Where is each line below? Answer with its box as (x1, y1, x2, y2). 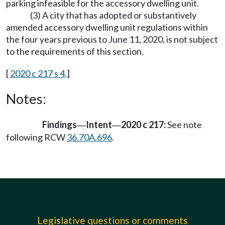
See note (166, 119, 202, 130)
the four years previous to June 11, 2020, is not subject (6, 34, 218, 45)
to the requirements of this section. (6, 46, 144, 57)
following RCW (6, 132, 67, 143)
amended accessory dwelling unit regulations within (6, 22, 208, 33)
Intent (86, 119, 112, 130)
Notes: (6, 90, 46, 107)
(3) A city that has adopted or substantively (30, 10, 196, 21)
